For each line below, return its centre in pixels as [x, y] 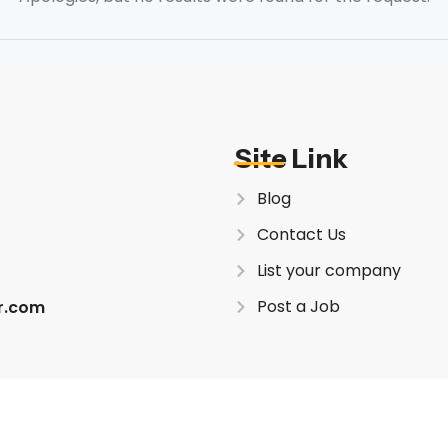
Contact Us [301, 234]
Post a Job [298, 306]
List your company [328, 270]
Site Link [291, 158]
